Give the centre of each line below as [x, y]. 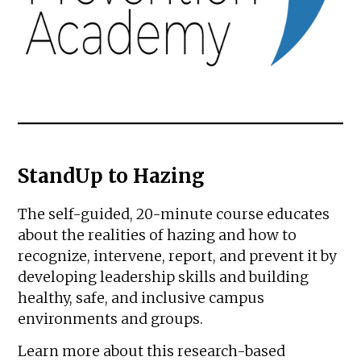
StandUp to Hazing [112, 176]
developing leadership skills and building [164, 277]
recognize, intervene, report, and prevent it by [178, 256]
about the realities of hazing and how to [158, 235]
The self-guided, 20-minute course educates [174, 214]
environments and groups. [111, 319]
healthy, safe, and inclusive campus [141, 298]
